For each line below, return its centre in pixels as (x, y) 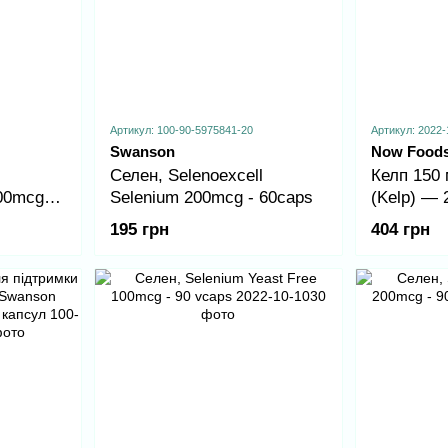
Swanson (142, 152)
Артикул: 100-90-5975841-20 (181, 130)
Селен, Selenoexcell (186, 176)
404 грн (400, 230)
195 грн (139, 230)
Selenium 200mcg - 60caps (211, 198)
